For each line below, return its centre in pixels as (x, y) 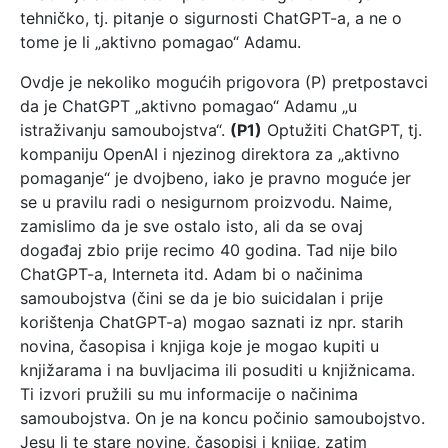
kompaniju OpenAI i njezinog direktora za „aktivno (210, 153)
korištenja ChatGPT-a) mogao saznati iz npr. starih (211, 321)
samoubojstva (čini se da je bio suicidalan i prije (201, 297)
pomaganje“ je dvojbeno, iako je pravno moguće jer (215, 177)
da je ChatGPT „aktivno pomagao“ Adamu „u (188, 105)
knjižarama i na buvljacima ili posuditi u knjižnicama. (217, 369)
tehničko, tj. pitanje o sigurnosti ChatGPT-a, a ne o (211, 17)
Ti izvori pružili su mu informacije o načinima (189, 393)
